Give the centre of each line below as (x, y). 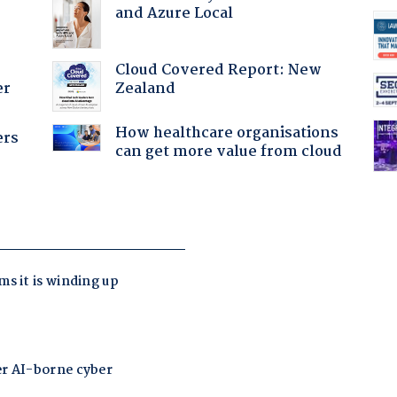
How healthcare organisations (226, 133)
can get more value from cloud (228, 152)
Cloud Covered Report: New (218, 70)
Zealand (145, 89)
